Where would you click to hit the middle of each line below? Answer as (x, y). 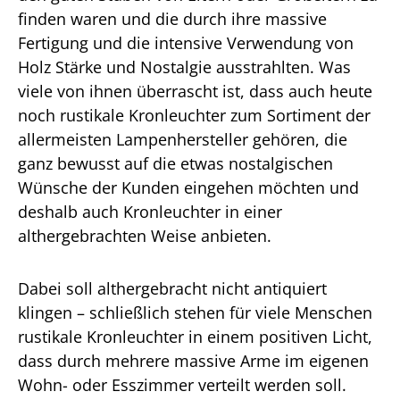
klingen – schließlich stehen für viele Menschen (195, 312)
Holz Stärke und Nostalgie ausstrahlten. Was (184, 67)
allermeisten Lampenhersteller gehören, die (183, 139)
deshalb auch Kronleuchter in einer (150, 212)
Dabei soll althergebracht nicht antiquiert (172, 288)
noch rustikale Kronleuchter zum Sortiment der (194, 115)
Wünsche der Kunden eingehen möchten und (188, 187)
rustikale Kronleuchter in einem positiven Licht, (195, 337)
